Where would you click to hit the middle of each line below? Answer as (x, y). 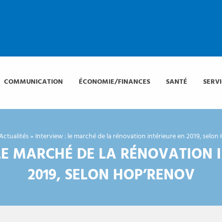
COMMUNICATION (34, 82)
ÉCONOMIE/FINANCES (115, 82)
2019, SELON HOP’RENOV (111, 176)
